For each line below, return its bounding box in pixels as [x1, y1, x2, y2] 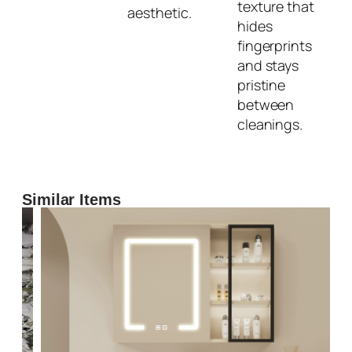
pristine [236, 75, 286, 94]
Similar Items [22, 190, 121, 208]
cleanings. [236, 114, 302, 134]
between [236, 94, 295, 114]
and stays [236, 55, 299, 75]
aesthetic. [127, 3, 192, 23]
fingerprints [236, 35, 312, 55]
